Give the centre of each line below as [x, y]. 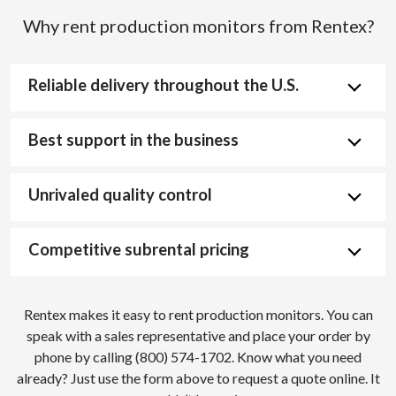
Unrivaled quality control [120, 194]
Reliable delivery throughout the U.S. [164, 84]
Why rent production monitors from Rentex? [198, 25]
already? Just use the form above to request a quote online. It [198, 377]
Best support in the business [133, 139]
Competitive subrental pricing [139, 249]
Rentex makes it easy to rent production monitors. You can [198, 314]
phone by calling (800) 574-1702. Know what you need [198, 356]
